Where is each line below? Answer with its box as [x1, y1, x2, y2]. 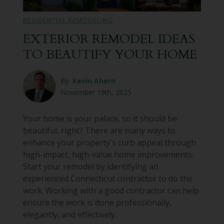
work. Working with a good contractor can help [22, 185, 199, 196]
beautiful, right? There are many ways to [22, 125, 175, 136]
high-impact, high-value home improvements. [22, 149, 193, 160]
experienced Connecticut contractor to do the [22, 173, 192, 184]
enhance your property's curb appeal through [22, 137, 196, 148]
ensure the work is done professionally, [22, 197, 171, 208]
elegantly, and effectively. [22, 209, 116, 220]
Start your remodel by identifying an [22, 161, 158, 172]
